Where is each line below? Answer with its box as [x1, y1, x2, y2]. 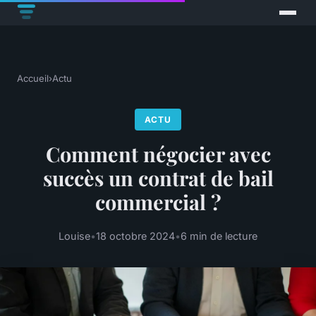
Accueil [17, 73, 49, 85]
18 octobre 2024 [96, 229, 175, 242]
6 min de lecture [181, 229, 257, 242]
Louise [59, 229, 90, 242]
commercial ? [95, 188, 221, 216]
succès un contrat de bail [42, 164, 274, 192]
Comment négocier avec [45, 140, 271, 168]
